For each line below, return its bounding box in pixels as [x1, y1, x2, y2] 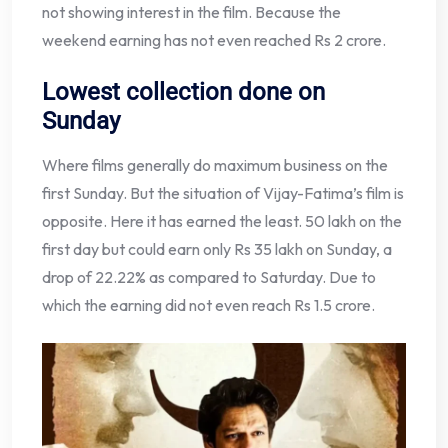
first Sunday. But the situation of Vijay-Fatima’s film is [42, 182, 404, 203]
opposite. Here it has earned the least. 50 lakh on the [42, 210, 402, 231]
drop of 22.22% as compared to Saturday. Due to [42, 266, 376, 287]
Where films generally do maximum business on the [42, 154, 388, 175]
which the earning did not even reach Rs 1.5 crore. [42, 294, 375, 315]
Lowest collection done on [42, 77, 325, 106]
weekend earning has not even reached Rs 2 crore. [42, 29, 386, 50]
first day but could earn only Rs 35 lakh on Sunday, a [42, 238, 392, 259]
